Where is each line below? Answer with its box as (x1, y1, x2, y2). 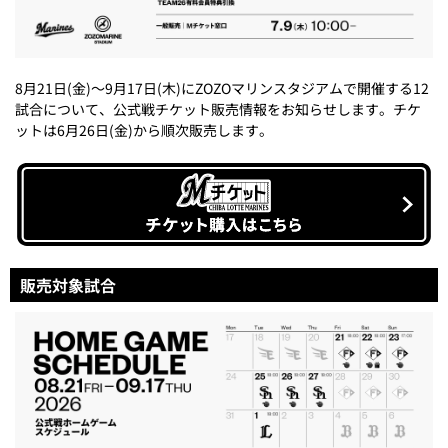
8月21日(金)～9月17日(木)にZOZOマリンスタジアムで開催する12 (15, 78, 429, 99)
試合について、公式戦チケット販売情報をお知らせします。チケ (15, 99, 421, 120)
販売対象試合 (20, 273, 116, 298)
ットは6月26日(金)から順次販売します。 (15, 120, 273, 141)
